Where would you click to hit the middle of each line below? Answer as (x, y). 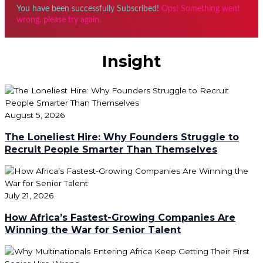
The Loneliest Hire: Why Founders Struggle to (122, 137)
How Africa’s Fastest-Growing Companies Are (120, 218)
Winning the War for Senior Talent (93, 230)
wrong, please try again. (59, 20)
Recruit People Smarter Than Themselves (111, 150)
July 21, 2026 (29, 196)
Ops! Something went (201, 9)
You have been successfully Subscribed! (88, 9)
